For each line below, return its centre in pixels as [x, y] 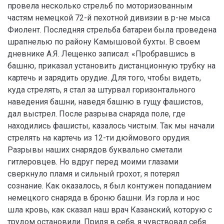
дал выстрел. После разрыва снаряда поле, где [96, 114]
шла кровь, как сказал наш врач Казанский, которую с [110, 210]
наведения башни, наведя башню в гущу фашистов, [105, 102]
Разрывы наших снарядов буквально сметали [95, 150]
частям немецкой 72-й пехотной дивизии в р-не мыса [109, 18]
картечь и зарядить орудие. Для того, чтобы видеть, [104, 78]
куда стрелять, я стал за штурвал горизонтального [101, 90]
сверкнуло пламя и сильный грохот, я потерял [93, 174]
